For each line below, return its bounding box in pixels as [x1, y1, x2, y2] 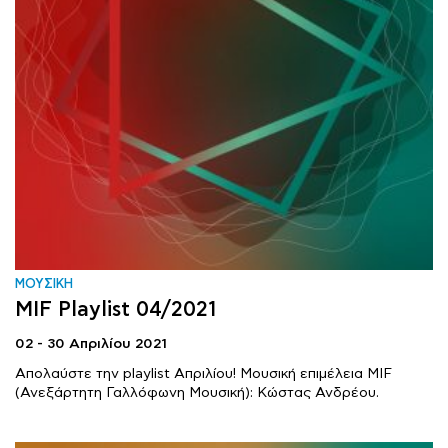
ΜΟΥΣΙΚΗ [15, 277, 73, 292]
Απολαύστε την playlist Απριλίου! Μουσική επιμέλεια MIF [15, 365, 392, 382]
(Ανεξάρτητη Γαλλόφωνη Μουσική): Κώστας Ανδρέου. [15, 384, 379, 401]
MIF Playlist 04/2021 [15, 297, 217, 322]
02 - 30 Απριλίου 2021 [15, 335, 167, 352]
